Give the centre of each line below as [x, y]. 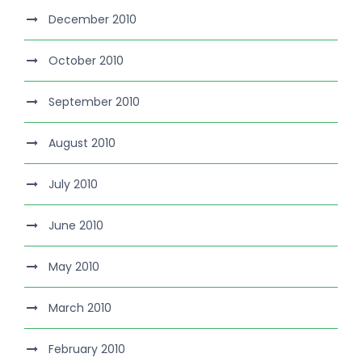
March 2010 [80, 308]
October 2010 [86, 61]
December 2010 [93, 20]
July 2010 [73, 185]
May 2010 [74, 267]
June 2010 [76, 226]
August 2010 [82, 143]
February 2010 [87, 349]
